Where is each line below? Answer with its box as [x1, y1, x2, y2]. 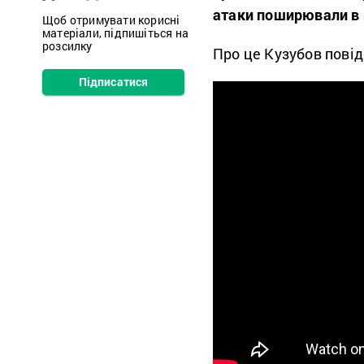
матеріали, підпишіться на [42, 25, 188, 41]
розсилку [42, 38, 93, 54]
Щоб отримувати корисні [42, 12, 180, 28]
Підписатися [78, 74, 149, 89]
